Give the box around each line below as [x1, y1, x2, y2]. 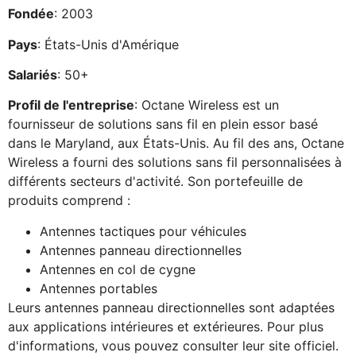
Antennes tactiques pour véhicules [40, 222, 246, 239]
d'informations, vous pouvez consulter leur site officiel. [8, 337, 339, 354]
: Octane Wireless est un [134, 97, 279, 114]
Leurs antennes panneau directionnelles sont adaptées [8, 299, 335, 315]
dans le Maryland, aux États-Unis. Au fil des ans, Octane [8, 135, 344, 152]
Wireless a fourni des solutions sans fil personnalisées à [8, 154, 342, 171]
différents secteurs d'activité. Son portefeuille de [8, 173, 303, 190]
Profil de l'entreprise [8, 97, 134, 114]
